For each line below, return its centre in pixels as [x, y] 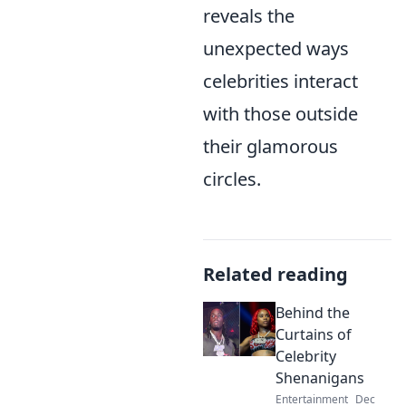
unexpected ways [276, 48]
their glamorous [271, 146]
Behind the [313, 313]
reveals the [249, 16]
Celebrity [306, 356]
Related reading [275, 274]
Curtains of [314, 334]
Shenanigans [320, 378]
